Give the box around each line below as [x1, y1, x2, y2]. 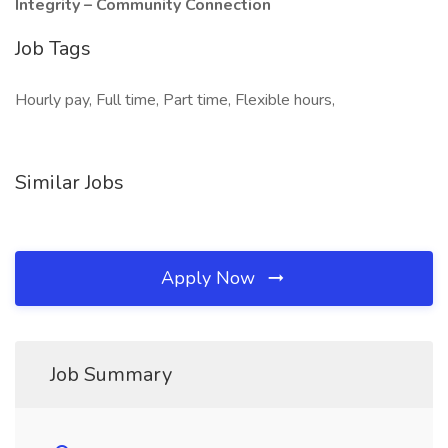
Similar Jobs [15, 169, 124, 196]
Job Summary [50, 361, 172, 388]
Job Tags [15, 35, 91, 62]
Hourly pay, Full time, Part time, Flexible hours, [15, 89, 335, 111]
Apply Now [161, 266, 260, 290]
